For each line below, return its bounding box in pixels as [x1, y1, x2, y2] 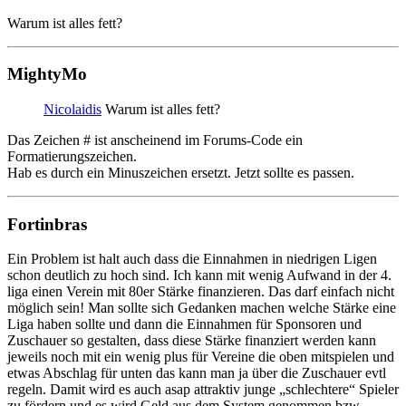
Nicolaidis [43, 101, 101, 117]
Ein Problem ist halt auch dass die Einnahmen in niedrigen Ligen [7, 251, 377, 267]
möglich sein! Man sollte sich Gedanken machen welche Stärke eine [7, 300, 396, 316]
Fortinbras [7, 214, 87, 234]
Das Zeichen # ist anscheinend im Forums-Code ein [7, 131, 303, 148]
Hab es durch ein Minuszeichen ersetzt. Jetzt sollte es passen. [7, 164, 354, 180]
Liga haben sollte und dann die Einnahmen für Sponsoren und [7, 316, 362, 333]
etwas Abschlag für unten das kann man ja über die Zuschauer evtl [7, 365, 386, 382]
